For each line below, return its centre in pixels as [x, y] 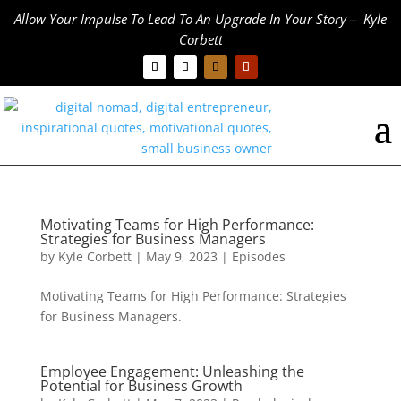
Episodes [258, 257]
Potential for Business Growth [141, 386]
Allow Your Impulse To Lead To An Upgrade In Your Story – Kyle [200, 19]
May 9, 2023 [181, 257]
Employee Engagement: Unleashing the [172, 372]
